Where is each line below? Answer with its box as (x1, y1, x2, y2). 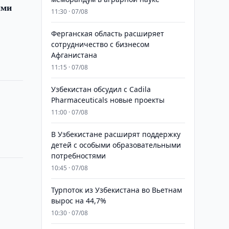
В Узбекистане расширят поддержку (51, 129, 180, 139)
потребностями (51, 151, 106, 161)
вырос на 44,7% (51, 196, 106, 205)
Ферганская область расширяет (51, 29, 164, 38)
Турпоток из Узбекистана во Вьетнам (51, 185, 182, 195)
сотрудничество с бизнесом (51, 39, 149, 49)
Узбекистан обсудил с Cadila (51, 84, 151, 94)
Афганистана (51, 50, 97, 60)
